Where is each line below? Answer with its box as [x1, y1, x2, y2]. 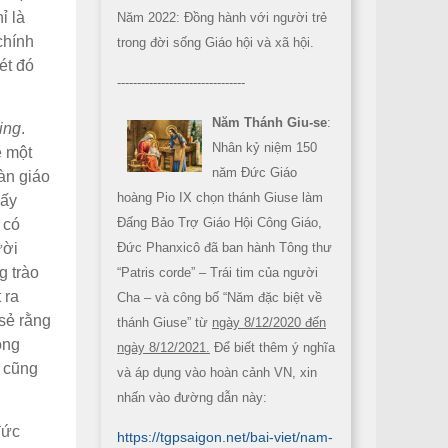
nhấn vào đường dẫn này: [117, 390, 267, 405]
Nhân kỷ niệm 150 [212, 140, 317, 155]
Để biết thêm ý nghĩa [210, 340, 335, 355]
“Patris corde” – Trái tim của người [117, 265, 318, 280]
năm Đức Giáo [212, 165, 297, 180]
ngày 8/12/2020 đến [212, 315, 326, 330]
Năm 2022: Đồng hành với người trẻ [117, 10, 327, 25]
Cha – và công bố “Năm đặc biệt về [117, 290, 322, 305]
